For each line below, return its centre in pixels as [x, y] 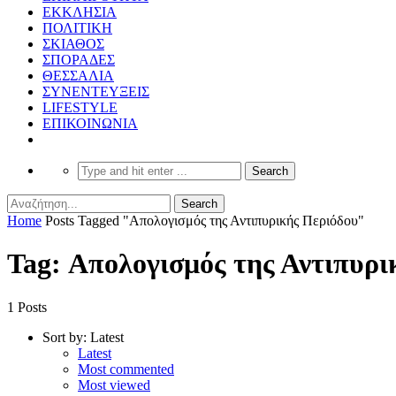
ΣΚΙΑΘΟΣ [73, 43]
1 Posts [27, 307]
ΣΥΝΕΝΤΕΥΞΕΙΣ [96, 91]
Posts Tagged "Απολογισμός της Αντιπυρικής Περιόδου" [205, 220]
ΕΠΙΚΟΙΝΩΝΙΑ [90, 123]
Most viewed [114, 385]
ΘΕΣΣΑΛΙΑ [78, 75]
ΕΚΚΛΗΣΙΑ [80, 11]
